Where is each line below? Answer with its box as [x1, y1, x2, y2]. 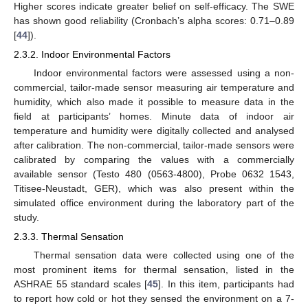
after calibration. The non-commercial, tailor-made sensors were [14, 139, 294, 151]
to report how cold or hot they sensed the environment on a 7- [14, 293, 294, 305]
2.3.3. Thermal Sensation [14, 230, 124, 242]
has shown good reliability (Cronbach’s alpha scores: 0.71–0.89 [14, 14, 294, 26]
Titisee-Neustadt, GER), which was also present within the [14, 182, 294, 194]
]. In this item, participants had [158, 278, 295, 290]
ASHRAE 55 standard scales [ [14, 278, 148, 290]
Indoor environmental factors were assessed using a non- [33, 67, 294, 78]
